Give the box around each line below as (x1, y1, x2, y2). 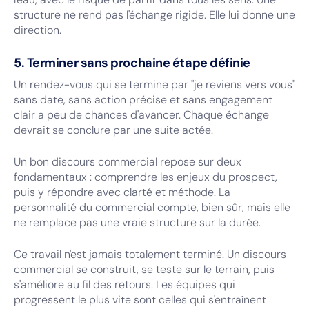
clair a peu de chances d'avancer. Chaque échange (14, 108, 269, 122)
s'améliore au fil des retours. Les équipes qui (14, 277, 235, 292)
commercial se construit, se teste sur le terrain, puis (14, 262, 275, 277)
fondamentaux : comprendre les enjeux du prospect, (14, 170, 277, 184)
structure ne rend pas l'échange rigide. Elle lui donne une (14, 8, 295, 22)
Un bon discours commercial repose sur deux (14, 154, 241, 169)
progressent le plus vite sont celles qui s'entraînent (14, 292, 266, 307)
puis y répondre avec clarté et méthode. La (14, 185, 230, 199)
